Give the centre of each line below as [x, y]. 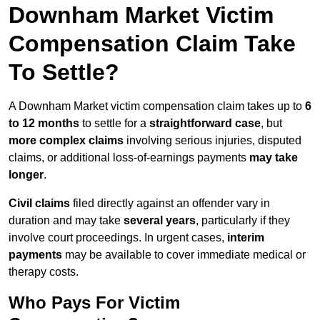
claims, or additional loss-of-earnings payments [129, 158]
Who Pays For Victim [94, 303]
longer [26, 175]
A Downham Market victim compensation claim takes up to [157, 106]
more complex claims [66, 141]
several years [160, 221]
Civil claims [39, 204]
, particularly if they [243, 221]
